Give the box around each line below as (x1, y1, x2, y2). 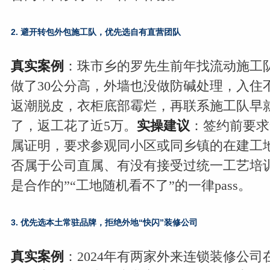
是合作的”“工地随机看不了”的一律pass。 (10, 178, 251, 193)
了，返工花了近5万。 (10, 118, 137, 133)
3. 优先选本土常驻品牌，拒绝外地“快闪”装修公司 (10, 218, 198, 227)
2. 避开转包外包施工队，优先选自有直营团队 (10, 27, 181, 37)
